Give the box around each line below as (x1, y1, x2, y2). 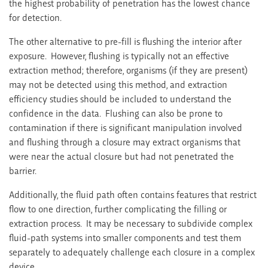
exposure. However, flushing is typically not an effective (9, 48, 229, 62)
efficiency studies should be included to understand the (9, 92, 232, 105)
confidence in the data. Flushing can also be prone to (9, 106, 223, 119)
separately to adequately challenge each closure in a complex (9, 245, 255, 258)
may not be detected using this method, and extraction (9, 77, 227, 90)
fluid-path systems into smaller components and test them (9, 230, 241, 243)
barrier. (9, 163, 36, 176)
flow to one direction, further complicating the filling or (9, 202, 227, 215)
